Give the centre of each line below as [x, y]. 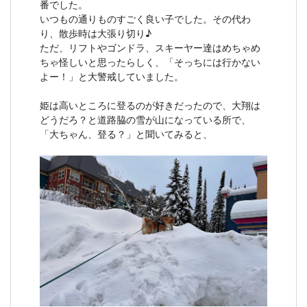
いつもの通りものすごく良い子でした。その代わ [145, 19]
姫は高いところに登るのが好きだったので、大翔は [150, 105]
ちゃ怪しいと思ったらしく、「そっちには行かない [150, 62]
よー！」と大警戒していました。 [112, 76]
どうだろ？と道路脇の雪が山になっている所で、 [145, 119]
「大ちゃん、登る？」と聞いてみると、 [126, 134]
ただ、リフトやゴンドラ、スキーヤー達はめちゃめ [150, 47]
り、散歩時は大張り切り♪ [96, 33]
